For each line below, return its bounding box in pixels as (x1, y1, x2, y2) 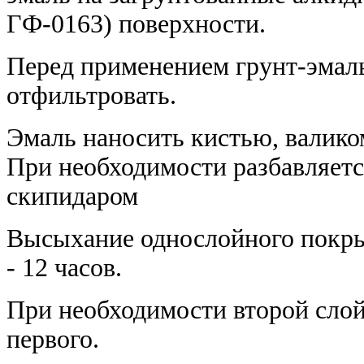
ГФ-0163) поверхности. (6, 9, 266, 38)
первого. (6, 324, 99, 353)
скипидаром (6, 181, 138, 210)
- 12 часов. (6, 253, 122, 282)
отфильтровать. (6, 80, 176, 110)
